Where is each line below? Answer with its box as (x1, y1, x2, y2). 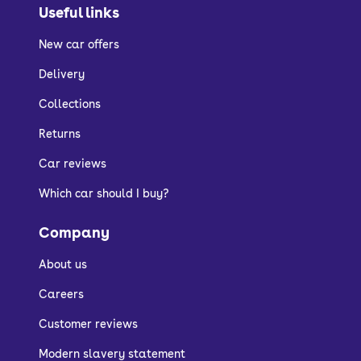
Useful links (39, 4, 119, 22)
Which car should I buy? (39, 187, 168, 201)
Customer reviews (39, 317, 138, 331)
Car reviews (39, 157, 106, 171)
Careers (39, 288, 84, 301)
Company (39, 224, 110, 242)
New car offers (39, 38, 119, 52)
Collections (39, 98, 101, 111)
